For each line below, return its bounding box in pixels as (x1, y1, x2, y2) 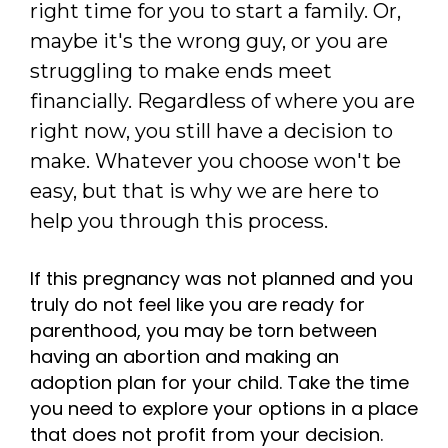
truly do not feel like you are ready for (30, 292, 365, 318)
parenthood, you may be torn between (30, 318, 377, 344)
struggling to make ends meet (30, 59, 332, 84)
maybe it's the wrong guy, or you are (30, 29, 388, 54)
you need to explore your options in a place (30, 396, 418, 422)
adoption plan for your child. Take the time (30, 370, 409, 396)
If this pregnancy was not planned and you (30, 266, 413, 292)
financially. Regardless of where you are (30, 89, 415, 114)
